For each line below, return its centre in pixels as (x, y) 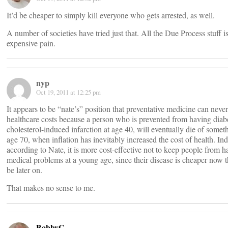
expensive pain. (31, 43)
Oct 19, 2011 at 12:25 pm (68, 92)
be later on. (24, 170)
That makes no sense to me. (51, 188)
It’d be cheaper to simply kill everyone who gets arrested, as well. (111, 15)
